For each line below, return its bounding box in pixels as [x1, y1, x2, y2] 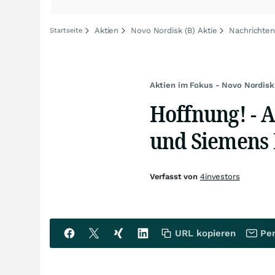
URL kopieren [175, 228, 236, 239]
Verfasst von [149, 172, 200, 181]
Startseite [50, 26, 82, 34]
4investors [199, 172, 240, 181]
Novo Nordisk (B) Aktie [131, 26, 217, 35]
